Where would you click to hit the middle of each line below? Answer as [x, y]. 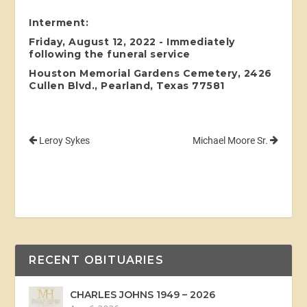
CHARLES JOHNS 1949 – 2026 [143, 294]
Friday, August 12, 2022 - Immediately [132, 41]
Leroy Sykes [64, 140]
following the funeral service [110, 54]
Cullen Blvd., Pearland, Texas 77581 [127, 85]
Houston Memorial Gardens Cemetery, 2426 [150, 73]
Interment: [59, 22]
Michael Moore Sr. [231, 140]
